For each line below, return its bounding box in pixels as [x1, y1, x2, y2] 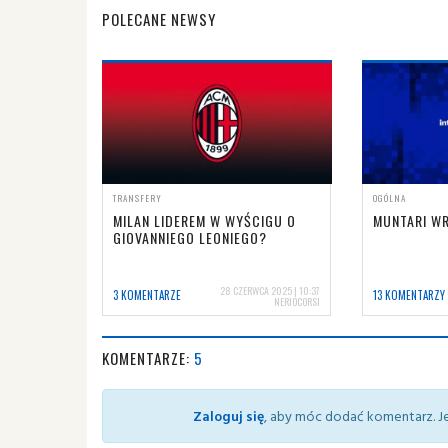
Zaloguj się [193, 404, 264, 426]
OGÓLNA [372, 190, 406, 205]
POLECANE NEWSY [102, 8, 216, 31]
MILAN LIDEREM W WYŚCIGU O [113, 209, 296, 231]
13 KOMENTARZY [372, 286, 445, 303]
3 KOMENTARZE [113, 286, 181, 303]
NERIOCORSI [274, 293, 320, 309]
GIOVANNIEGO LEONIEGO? [113, 226, 267, 248]
